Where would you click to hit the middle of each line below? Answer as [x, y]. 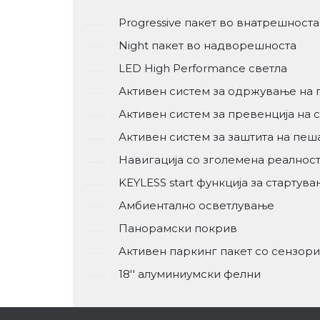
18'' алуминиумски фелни [190, 274]
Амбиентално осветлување [196, 205]
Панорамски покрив [178, 228]
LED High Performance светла [203, 68]
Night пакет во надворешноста [207, 45]
